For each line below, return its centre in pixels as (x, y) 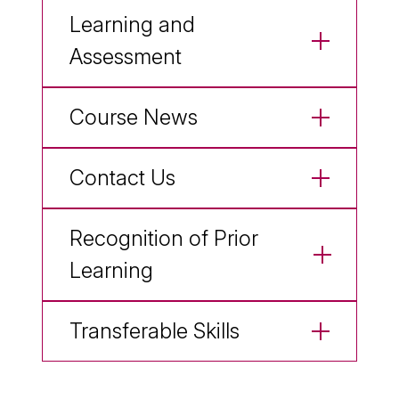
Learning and (132, 24)
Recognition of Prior (164, 238)
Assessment (126, 56)
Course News (134, 117)
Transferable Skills (155, 330)
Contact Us (122, 177)
